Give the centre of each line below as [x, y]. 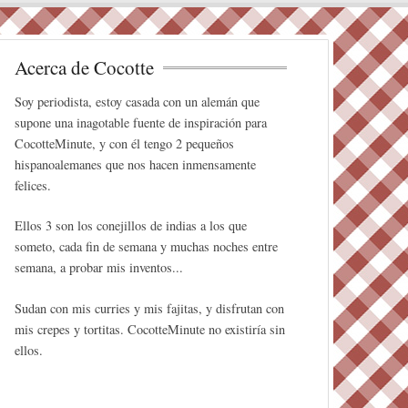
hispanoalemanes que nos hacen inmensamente [135, 164]
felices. [32, 185]
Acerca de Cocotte [84, 67]
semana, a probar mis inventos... [98, 268]
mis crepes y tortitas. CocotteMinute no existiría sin [149, 329]
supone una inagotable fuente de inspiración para [140, 122]
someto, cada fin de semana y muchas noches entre [146, 247]
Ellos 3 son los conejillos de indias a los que [130, 226]
